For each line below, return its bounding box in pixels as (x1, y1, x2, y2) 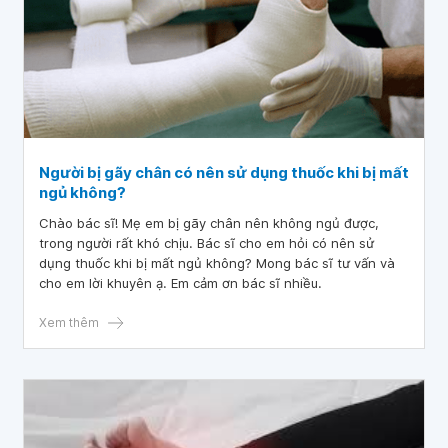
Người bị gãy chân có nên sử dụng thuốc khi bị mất (39, 163, 409, 182)
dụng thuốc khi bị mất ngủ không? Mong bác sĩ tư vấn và (39, 255, 395, 271)
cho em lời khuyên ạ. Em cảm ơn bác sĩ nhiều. (39, 275, 322, 291)
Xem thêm (39, 315, 99, 330)
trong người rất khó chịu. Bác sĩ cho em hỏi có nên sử (39, 235, 374, 251)
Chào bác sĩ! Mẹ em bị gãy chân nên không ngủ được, (39, 215, 379, 231)
